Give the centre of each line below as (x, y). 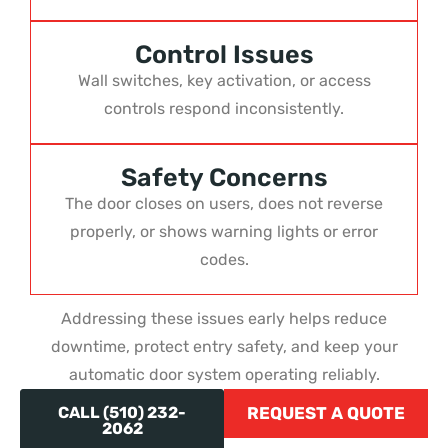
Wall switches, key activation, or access (224, 80)
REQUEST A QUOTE (326, 412)
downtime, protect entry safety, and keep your (224, 346)
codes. (224, 259)
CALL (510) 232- (122, 412)
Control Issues (224, 54)
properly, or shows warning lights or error (224, 231)
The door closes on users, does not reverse (224, 203)
